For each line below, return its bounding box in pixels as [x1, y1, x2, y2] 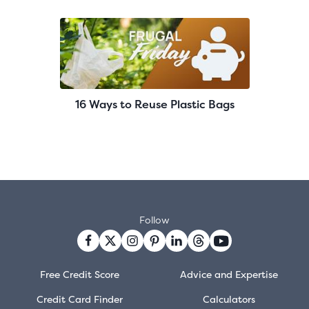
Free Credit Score [40, 268, 120, 281]
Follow [139, 213, 170, 227]
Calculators [203, 292, 256, 306]
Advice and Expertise [180, 268, 279, 281]
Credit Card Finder [37, 292, 123, 306]
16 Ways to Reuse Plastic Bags [74, 97, 235, 112]
